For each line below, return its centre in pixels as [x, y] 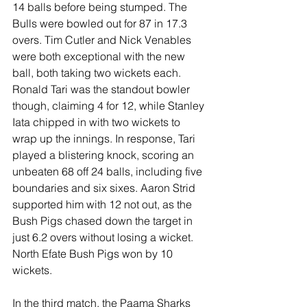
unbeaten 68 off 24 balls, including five [109, 172]
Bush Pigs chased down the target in [104, 221]
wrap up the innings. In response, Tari [105, 139]
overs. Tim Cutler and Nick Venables [103, 40]
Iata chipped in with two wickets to [98, 122]
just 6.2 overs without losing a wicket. [104, 237]
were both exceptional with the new [100, 57]
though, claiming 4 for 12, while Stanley [110, 106]
